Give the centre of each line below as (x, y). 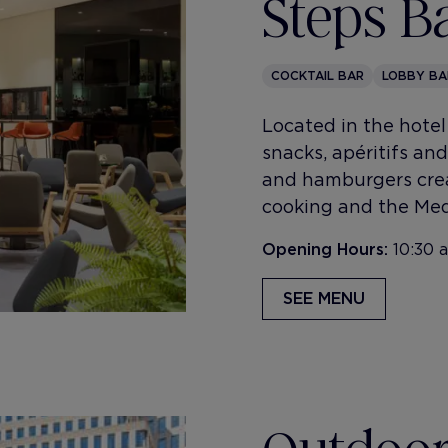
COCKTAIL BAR (317, 75)
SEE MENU (324, 298)
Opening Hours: (327, 249)
